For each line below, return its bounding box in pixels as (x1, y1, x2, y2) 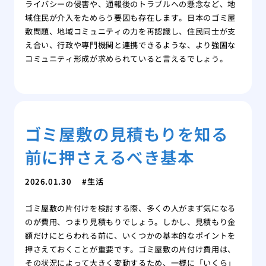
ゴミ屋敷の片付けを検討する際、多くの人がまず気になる (24, 202, 236, 214)
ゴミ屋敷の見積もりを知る (24, 122, 229, 146)
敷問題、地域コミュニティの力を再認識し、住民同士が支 (24, 26, 236, 37)
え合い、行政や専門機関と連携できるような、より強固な (24, 39, 236, 51)
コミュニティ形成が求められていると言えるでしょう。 (24, 53, 228, 65)
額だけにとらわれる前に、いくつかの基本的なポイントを (24, 229, 236, 241)
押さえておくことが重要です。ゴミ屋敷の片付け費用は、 (24, 243, 236, 255)
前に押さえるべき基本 (24, 145, 195, 169)
